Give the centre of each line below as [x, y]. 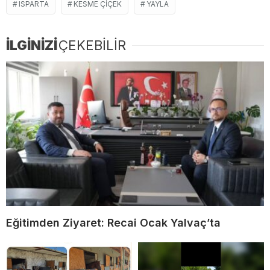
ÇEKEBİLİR [92, 45]
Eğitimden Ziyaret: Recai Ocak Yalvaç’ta [113, 223]
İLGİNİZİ [32, 45]
